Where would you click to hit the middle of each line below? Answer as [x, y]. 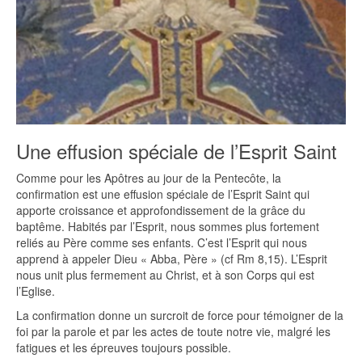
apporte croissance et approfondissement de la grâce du [161, 210]
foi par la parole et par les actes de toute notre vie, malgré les [173, 332]
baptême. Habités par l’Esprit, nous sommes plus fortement [168, 227]
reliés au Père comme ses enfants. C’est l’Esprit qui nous [162, 243]
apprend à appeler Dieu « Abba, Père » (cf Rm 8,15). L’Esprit [172, 259]
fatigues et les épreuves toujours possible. [124, 348]
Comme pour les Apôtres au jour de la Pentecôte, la [149, 178]
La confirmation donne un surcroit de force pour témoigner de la [180, 316]
